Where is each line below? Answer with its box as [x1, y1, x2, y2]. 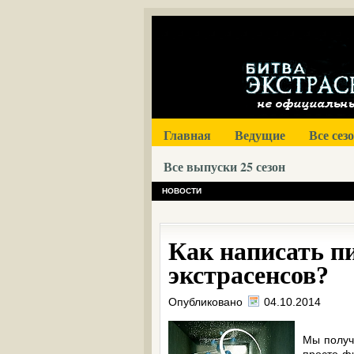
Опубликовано [168, 296, 246, 308]
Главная [164, 126, 211, 144]
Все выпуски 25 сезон [164, 157, 285, 175]
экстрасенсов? [168, 261, 329, 289]
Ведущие [235, 126, 285, 144]
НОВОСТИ [162, 186, 201, 195]
